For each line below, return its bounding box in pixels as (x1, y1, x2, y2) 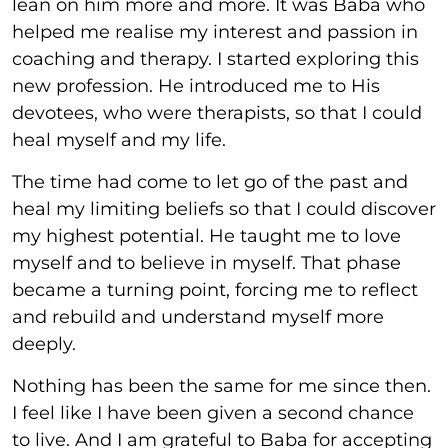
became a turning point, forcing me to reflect (12, 279, 418, 301)
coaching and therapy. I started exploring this (12, 48, 419, 70)
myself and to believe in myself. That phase (12, 252, 401, 274)
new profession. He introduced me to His (12, 75, 380, 97)
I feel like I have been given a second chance (12, 402, 414, 424)
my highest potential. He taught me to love (12, 225, 401, 247)
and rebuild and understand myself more (12, 306, 384, 328)
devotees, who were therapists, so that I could (12, 102, 422, 124)
